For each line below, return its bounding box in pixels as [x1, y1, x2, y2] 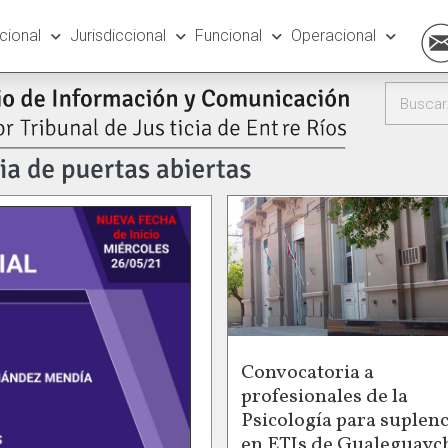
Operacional [290, 26, 376, 45]
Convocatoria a [241, 358, 374, 387]
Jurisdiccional [69, 26, 166, 45]
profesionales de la [241, 382, 408, 411]
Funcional [194, 26, 262, 45]
